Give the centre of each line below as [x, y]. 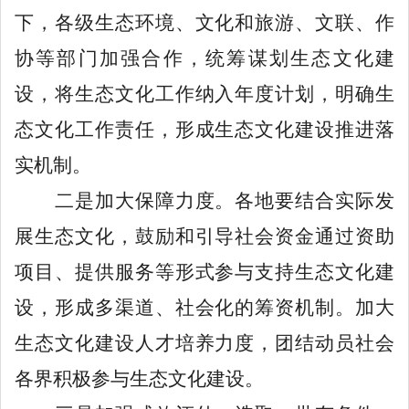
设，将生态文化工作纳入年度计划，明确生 [204, 94]
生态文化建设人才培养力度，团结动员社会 [204, 343]
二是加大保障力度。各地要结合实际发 [204, 200]
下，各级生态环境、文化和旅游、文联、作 [204, 22]
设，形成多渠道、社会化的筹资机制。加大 [204, 307]
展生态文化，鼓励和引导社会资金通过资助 [204, 236]
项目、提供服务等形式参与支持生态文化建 [204, 272]
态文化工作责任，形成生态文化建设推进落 [204, 129]
